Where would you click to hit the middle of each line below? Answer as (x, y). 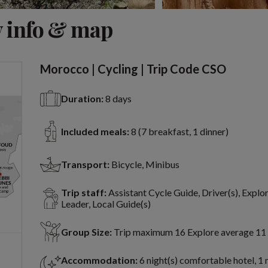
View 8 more (185, 13)
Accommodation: (99, 260)
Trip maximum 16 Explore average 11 (190, 232)
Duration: (82, 99)
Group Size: (86, 232)
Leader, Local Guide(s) (106, 204)
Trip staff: (83, 193)
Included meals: (95, 132)
